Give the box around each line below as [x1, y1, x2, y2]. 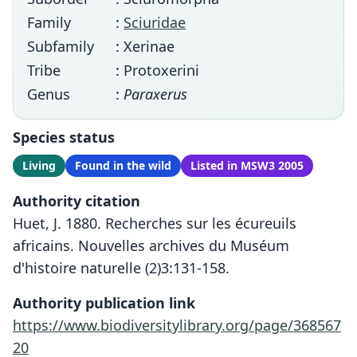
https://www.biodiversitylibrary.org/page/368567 [13, 316, 341, 335]
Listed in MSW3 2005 [190, 158, 304, 173]
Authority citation [13, 191, 140, 210]
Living [22, 158, 56, 173]
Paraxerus [124, 84, 187, 104]
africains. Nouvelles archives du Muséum [13, 236, 289, 255]
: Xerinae [116, 37, 175, 56]
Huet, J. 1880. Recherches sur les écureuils [13, 214, 296, 233]
